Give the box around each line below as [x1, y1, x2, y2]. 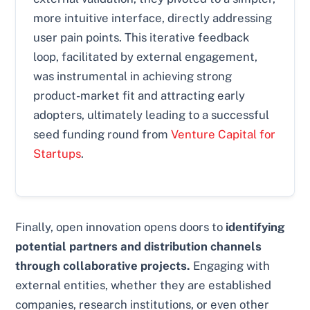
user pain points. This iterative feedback [33, 30, 250, 45]
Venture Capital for [171, 127, 276, 142]
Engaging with [190, 259, 271, 273]
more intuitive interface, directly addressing [33, 11, 273, 26]
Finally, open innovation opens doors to [15, 220, 226, 235]
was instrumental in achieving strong [33, 69, 232, 84]
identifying [226, 220, 286, 235]
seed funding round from [33, 127, 172, 142]
